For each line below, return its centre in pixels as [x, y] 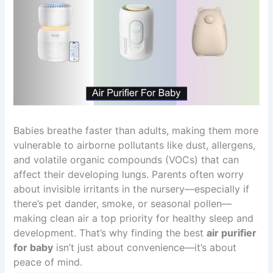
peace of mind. [48, 262]
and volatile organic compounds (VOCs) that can [126, 160]
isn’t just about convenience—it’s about [145, 248]
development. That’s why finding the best [110, 233]
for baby [34, 248]
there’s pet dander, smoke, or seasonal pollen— [123, 204]
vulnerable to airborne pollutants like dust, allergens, [135, 145]
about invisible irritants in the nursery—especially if [132, 189]
